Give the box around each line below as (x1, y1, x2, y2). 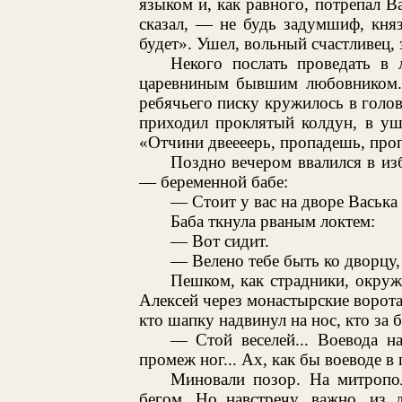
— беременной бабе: (138, 171, 288, 191)
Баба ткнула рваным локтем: (170, 211, 375, 231)
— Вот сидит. (170, 231, 269, 250)
